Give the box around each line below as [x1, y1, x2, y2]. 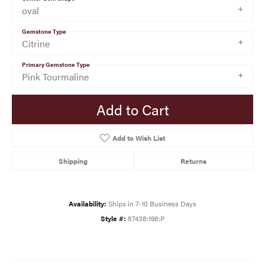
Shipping [58, 155, 88, 166]
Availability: [69, 198, 106, 208]
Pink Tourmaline [22, 70, 89, 84]
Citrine [22, 37, 50, 51]
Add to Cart [96, 99, 169, 119]
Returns [180, 155, 207, 166]
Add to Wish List [112, 132, 165, 143]
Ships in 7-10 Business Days [108, 198, 196, 208]
